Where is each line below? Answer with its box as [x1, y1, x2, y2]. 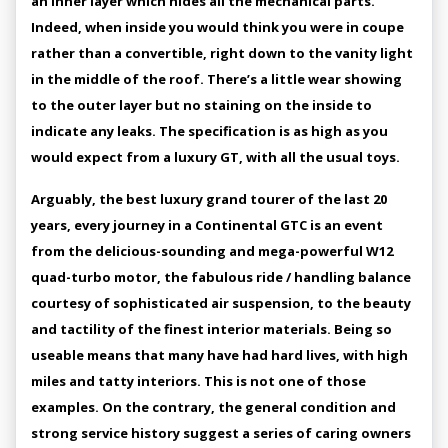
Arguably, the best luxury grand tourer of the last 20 [31, 190, 387, 208]
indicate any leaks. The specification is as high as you [31, 122, 388, 140]
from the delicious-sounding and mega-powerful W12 [31, 242, 393, 260]
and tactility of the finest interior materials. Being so [31, 320, 392, 338]
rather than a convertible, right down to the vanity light [31, 44, 413, 62]
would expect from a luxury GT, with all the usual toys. [31, 148, 400, 166]
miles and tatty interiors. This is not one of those [31, 372, 366, 390]
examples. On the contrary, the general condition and [31, 398, 396, 416]
